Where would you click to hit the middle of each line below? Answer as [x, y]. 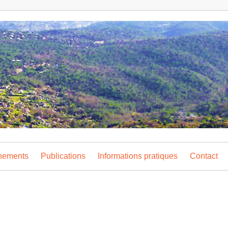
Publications [63, 156]
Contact [204, 156]
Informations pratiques [138, 156]
